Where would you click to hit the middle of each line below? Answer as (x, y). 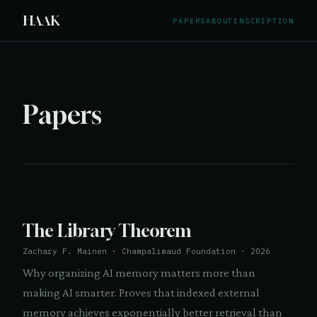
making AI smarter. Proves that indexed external (141, 293)
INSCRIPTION (264, 21)
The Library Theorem (107, 231)
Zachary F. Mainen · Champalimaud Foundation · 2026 (146, 251)
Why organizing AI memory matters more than (139, 273)
